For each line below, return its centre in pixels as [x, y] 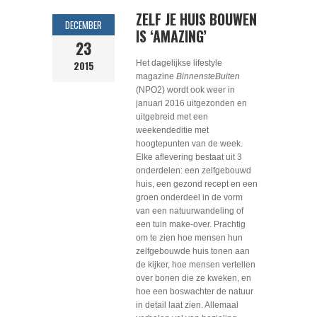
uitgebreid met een [172, 117]
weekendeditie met [172, 130]
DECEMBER [83, 25]
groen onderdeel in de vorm [189, 197]
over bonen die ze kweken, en [194, 278]
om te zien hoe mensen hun [189, 238]
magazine [156, 76]
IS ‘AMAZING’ [171, 36]
